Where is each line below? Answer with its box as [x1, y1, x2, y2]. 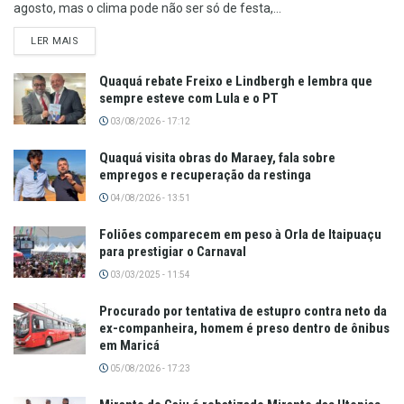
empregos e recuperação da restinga [99, 167, 311, 184]
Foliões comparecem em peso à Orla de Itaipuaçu [99, 226, 381, 243]
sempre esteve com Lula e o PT [99, 90, 279, 107]
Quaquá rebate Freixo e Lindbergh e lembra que [99, 73, 372, 90]
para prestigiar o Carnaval [99, 243, 246, 261]
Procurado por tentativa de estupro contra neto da [99, 303, 387, 320]
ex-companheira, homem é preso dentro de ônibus [99, 320, 390, 337]
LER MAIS [31, 35, 79, 48]
